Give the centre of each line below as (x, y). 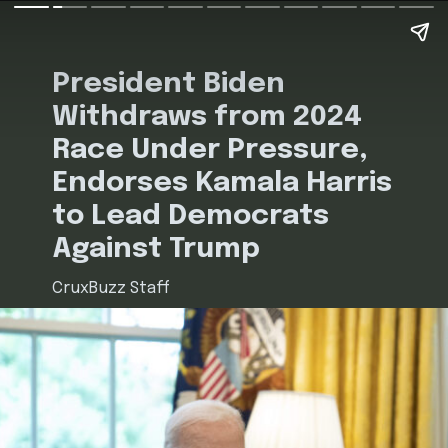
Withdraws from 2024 (207, 117)
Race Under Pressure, (210, 150)
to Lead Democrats (191, 216)
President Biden (169, 84)
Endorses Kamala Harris (222, 183)
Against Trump (156, 249)
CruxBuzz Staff (111, 288)
